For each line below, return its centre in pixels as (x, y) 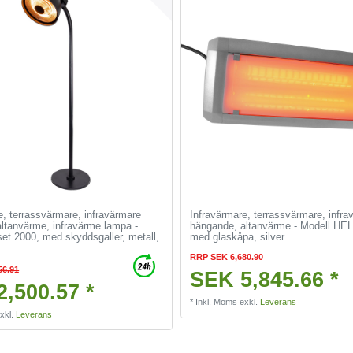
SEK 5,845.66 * (265, 280)
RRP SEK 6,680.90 (227, 257)
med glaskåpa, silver (238, 237)
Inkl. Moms (217, 302)
